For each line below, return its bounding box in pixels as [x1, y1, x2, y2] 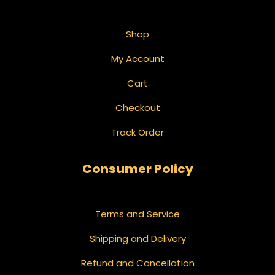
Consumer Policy [82, 160, 193, 177]
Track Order [111, 125, 164, 139]
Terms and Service [95, 207, 180, 220]
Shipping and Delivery [89, 231, 186, 245]
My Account [110, 52, 165, 65]
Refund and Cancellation [80, 256, 195, 269]
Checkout [115, 101, 160, 114]
